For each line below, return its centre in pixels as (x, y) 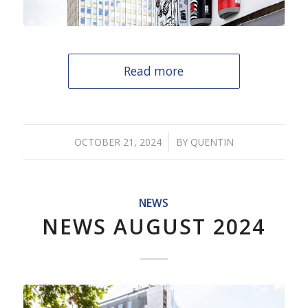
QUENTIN (212, 142)
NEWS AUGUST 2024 (154, 227)
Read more (154, 71)
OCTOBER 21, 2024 (118, 142)
